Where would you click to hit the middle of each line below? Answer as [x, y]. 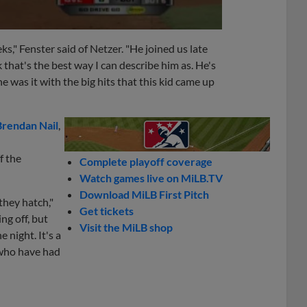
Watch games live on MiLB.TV [151, 178]
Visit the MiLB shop [126, 227]
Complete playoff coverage [146, 161]
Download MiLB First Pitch [145, 194]
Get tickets [107, 211]
